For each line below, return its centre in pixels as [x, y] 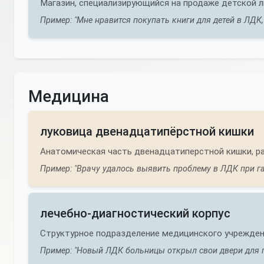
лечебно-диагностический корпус [135, 213]
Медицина [69, 96]
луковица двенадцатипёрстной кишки [147, 131]
